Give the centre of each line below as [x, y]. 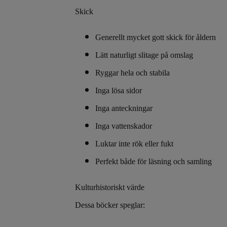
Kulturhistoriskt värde [110, 187]
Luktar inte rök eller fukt [134, 143]
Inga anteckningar [124, 108]
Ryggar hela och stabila [133, 72]
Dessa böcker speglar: [110, 205]
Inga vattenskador [124, 126]
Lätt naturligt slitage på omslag [145, 55]
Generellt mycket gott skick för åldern [156, 37]
